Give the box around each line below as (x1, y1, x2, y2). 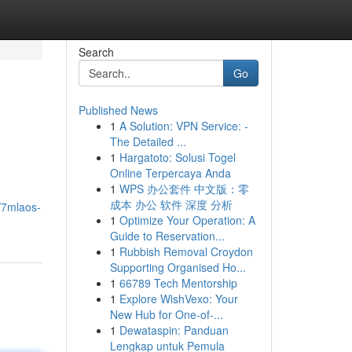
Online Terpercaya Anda (109, 165, 231, 181)
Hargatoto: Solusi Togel (119, 149, 236, 165)
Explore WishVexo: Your (119, 291, 238, 306)
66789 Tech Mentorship (119, 275, 237, 291)
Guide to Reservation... (109, 228, 225, 244)
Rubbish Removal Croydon (119, 244, 253, 259)
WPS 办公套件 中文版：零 (119, 181, 249, 196)
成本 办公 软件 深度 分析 (109, 196, 233, 212)
